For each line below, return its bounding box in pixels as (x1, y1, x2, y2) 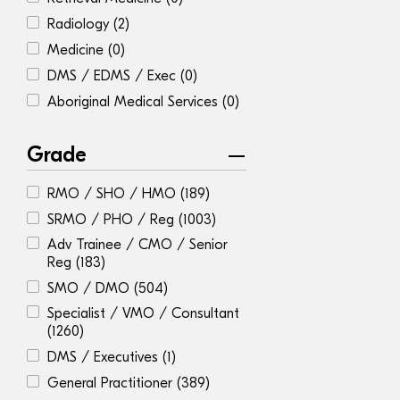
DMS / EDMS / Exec (47, 68, 180, 84)
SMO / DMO (47, 280, 134, 296)
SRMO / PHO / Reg (47, 212, 179, 228)
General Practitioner (47, 375, 177, 391)
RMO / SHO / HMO (47, 186, 180, 202)
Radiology (47, 16, 113, 32)
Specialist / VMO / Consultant (47, 305, 239, 321)
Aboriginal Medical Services (47, 94, 222, 110)
